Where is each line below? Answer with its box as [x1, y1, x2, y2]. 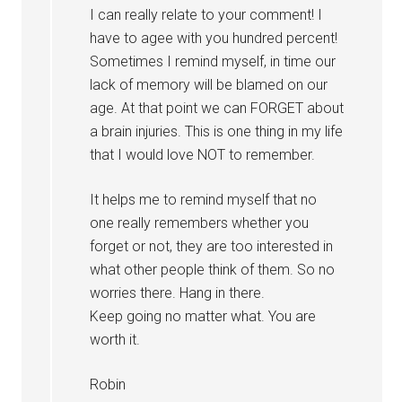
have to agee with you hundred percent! [90, 30, 338, 47]
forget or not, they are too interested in [90, 238, 334, 255]
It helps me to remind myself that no [90, 191, 318, 208]
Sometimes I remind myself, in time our [90, 53, 336, 70]
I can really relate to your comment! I [90, 6, 323, 23]
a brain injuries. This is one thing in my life [90, 123, 344, 140]
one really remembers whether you [90, 214, 310, 232]
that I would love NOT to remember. [90, 146, 316, 163]
